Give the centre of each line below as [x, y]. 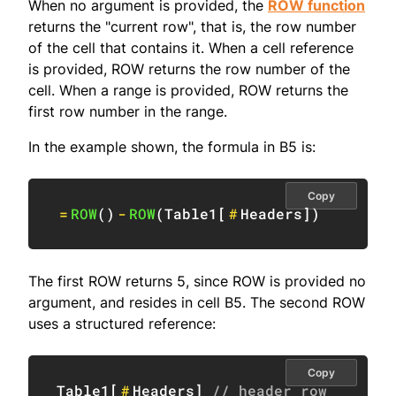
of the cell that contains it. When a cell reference [191, 48]
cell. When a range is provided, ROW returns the [188, 91]
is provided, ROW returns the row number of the [189, 69]
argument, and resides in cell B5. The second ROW [197, 303]
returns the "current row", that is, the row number [192, 27]
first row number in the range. [128, 112]
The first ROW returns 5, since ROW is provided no [197, 282]
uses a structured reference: [122, 324]
